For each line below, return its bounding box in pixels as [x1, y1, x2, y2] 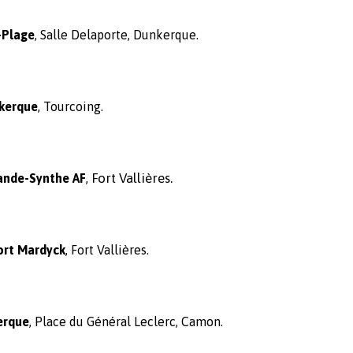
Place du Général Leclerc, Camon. [35, 314, 223, 329]
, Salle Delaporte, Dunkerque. [35, 28, 199, 42]
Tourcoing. [43, 99, 103, 113]
